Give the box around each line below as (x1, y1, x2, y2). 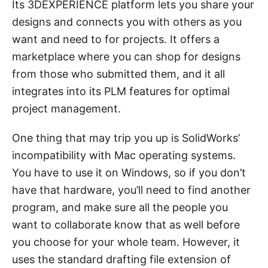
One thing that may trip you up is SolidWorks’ (12, 131, 240, 144)
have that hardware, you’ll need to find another (12, 183, 251, 196)
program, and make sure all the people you (12, 200, 228, 214)
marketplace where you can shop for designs (12, 50, 240, 63)
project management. (12, 102, 121, 115)
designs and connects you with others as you (12, 15, 242, 28)
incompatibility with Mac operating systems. (12, 148, 236, 162)
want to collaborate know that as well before (12, 218, 240, 231)
